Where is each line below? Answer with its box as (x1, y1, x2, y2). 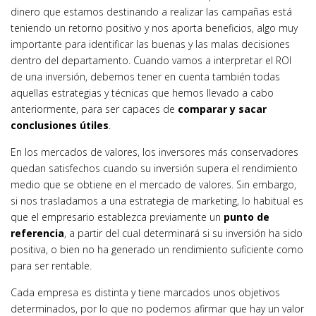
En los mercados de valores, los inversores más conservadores (11, 145, 298, 159)
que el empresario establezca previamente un (11, 210, 224, 224)
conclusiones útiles (11, 119, 109, 132)
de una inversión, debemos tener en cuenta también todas (11, 70, 280, 83)
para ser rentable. (11, 259, 92, 272)
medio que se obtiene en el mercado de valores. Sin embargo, (11, 178, 296, 191)
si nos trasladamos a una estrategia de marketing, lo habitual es (11, 194, 303, 207)
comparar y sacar (178, 102, 267, 116)
